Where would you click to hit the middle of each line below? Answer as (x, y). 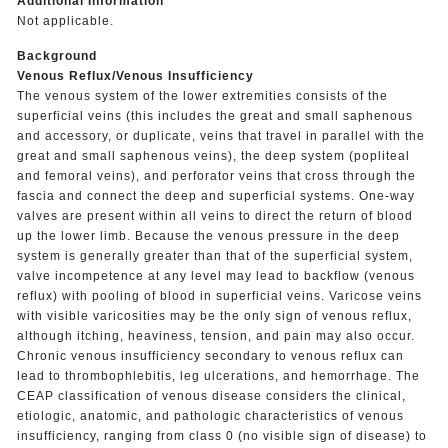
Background (56, 55)
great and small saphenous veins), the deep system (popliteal (213, 155)
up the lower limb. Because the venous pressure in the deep (208, 235)
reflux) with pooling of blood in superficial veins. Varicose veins (219, 295)
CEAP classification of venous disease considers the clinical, (211, 395)
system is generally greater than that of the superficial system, (214, 255)
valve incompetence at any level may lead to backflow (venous (215, 275)
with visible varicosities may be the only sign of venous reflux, (214, 315)
